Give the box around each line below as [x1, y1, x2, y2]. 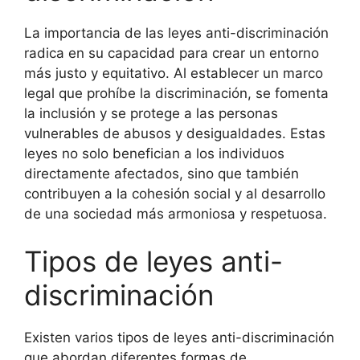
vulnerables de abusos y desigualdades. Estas [24, 125, 325, 141]
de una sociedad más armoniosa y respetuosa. [24, 205, 327, 222]
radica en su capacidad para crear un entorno [24, 44, 319, 61]
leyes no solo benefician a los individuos [24, 145, 284, 162]
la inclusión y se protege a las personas [24, 104, 278, 121]
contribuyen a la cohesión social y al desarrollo [24, 185, 325, 202]
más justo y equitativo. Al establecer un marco [24, 64, 323, 81]
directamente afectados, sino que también [24, 165, 299, 182]
